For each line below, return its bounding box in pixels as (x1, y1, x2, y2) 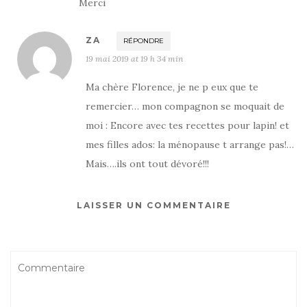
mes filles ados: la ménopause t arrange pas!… (86, 138, 294, 151)
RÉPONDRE (123, 36, 164, 46)
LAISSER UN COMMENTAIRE (76, 200, 231, 211)
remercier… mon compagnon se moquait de (86, 100, 284, 113)
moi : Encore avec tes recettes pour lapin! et (86, 119, 289, 132)
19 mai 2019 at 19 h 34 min (86, 53, 183, 64)
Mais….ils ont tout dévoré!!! (86, 158, 209, 171)
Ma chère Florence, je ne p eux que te (86, 81, 258, 94)
